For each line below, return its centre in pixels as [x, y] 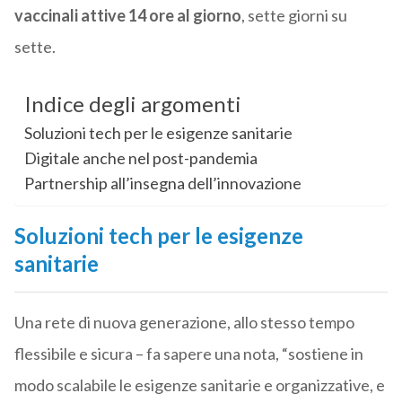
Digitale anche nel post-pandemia [140, 158]
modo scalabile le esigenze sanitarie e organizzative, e [199, 385]
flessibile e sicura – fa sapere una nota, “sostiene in [188, 354]
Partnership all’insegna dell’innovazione [162, 184]
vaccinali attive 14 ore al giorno [127, 16]
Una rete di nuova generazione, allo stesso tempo [184, 323]
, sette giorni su [294, 16]
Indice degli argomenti [132, 104]
